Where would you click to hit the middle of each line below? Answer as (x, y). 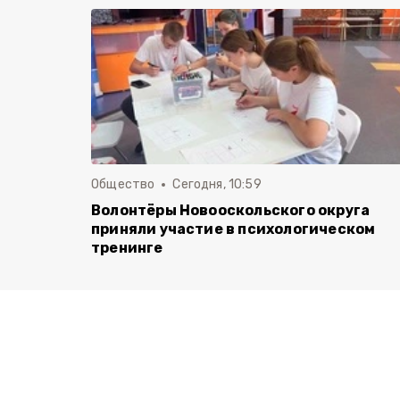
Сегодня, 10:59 (217, 184)
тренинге (127, 248)
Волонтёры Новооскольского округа (231, 210)
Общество (123, 184)
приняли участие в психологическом (233, 229)
